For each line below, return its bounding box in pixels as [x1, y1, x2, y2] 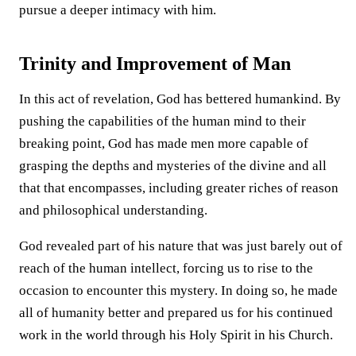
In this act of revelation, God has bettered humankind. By [19, 91, 341, 106]
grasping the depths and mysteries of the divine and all [19, 157, 327, 173]
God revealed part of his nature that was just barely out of [19, 238, 342, 253]
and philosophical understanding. [19, 202, 207, 218]
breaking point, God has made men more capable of [19, 135, 308, 151]
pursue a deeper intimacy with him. [19, 2, 216, 17]
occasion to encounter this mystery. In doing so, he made [19, 282, 338, 298]
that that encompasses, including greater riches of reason [19, 180, 339, 195]
